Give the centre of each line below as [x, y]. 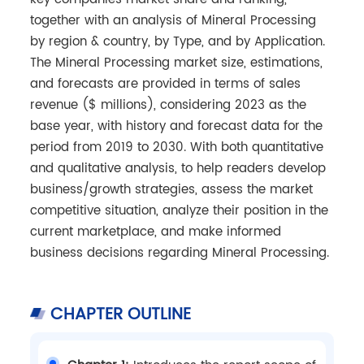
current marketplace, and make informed [155, 232]
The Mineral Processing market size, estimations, [176, 63]
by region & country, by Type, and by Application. [177, 41]
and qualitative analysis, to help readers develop [178, 168]
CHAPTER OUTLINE [118, 314]
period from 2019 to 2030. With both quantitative [176, 147]
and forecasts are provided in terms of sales [165, 84]
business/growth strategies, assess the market [171, 189]
